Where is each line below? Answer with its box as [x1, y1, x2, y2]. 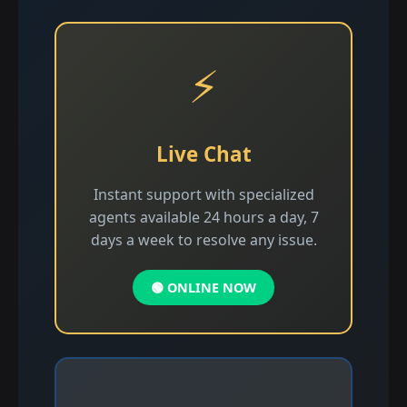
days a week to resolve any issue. [90, 229, 317, 250]
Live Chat [155, 139, 252, 168]
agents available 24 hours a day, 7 [88, 206, 319, 227]
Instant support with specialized [93, 184, 314, 204]
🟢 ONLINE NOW [151, 278, 256, 296]
